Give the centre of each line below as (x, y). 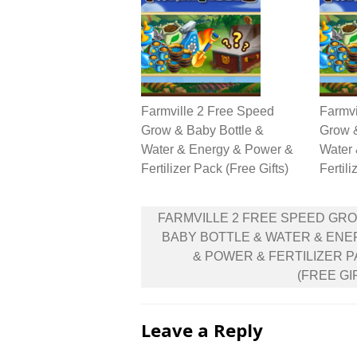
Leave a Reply (202, 330)
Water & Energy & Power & (217, 149)
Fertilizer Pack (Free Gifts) (215, 169)
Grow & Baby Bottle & (202, 130)
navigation (192, 236)
